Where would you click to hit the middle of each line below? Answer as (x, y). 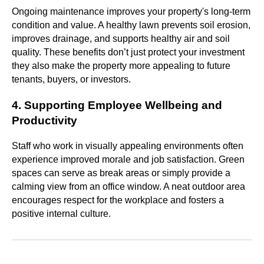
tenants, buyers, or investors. (71, 80)
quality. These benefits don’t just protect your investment (128, 52)
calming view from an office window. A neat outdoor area (128, 186)
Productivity (44, 121)
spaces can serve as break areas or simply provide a (121, 173)
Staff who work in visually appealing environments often (128, 146)
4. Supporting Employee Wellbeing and (117, 105)
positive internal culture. (61, 213)
